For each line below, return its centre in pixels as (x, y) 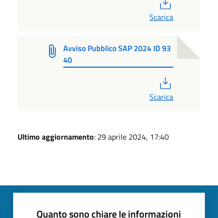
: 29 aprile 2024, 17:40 (131, 136)
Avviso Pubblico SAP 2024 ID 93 (117, 48)
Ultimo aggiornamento (56, 136)
